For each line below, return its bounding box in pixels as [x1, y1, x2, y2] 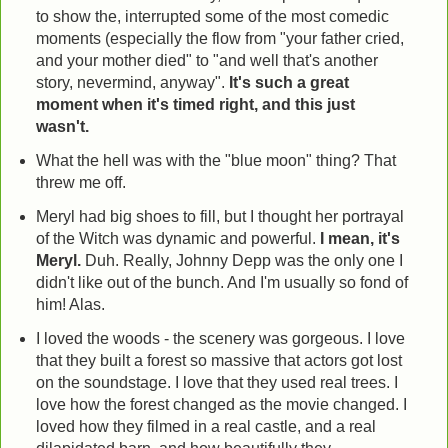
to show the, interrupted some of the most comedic [35, 7, 389, 25]
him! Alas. [35, 295, 105, 313]
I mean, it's [319, 229, 400, 247]
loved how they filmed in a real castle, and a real [35, 417, 376, 435]
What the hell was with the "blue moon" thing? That [35, 151, 396, 169]
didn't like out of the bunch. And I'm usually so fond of [35, 273, 408, 291]
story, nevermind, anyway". [35, 73, 229, 91]
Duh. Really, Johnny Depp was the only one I [80, 251, 403, 269]
